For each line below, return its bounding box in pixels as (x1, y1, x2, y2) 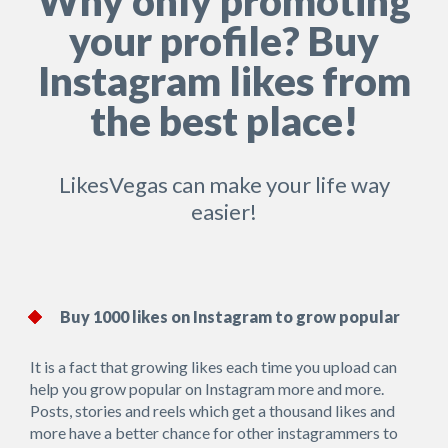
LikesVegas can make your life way (58, 170, 390, 198)
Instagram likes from (37, 56, 411, 105)
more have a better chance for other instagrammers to (30, 423, 398, 442)
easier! (191, 197, 257, 225)
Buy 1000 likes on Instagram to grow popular (60, 307, 400, 326)
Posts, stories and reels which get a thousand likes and (30, 401, 395, 420)
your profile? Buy (69, 16, 379, 65)
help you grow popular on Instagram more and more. (30, 379, 384, 398)
